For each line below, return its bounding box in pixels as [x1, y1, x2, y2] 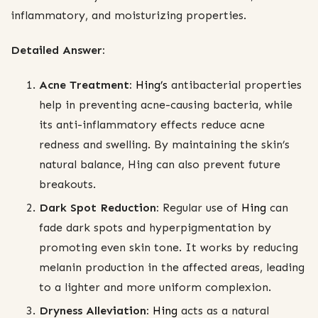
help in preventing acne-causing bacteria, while [39, 98, 292, 112]
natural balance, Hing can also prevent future [39, 158, 280, 172]
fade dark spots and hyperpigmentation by [39, 221, 271, 235]
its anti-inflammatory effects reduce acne [39, 118, 265, 132]
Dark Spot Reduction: [39, 201, 159, 215]
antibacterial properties [168, 78, 302, 92]
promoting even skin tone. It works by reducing [39, 241, 298, 255]
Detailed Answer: [11, 43, 105, 57]
